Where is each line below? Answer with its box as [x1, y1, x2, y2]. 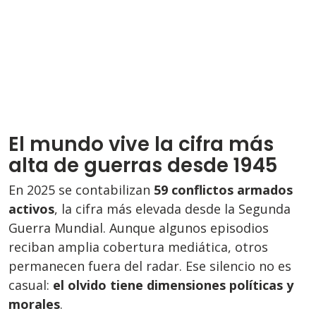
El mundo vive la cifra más [8, 130, 274, 158]
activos [8, 200, 54, 217]
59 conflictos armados [154, 181, 293, 198]
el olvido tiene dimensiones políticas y [53, 276, 293, 293]
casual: [8, 276, 53, 293]
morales [8, 295, 60, 312]
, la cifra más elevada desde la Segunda [54, 200, 291, 217]
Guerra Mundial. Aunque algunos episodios [8, 219, 269, 236]
